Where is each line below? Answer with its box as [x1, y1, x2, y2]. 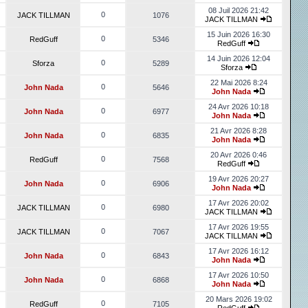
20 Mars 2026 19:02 [205, 295, 272, 303]
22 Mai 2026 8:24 [210, 78, 267, 87]
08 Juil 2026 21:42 [208, 6, 269, 14]
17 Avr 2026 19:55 [208, 223, 269, 231]
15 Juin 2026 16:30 [207, 30, 270, 38]
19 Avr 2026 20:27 [208, 175, 269, 183]
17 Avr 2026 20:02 [208, 199, 269, 207]
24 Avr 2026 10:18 [208, 102, 269, 111]
